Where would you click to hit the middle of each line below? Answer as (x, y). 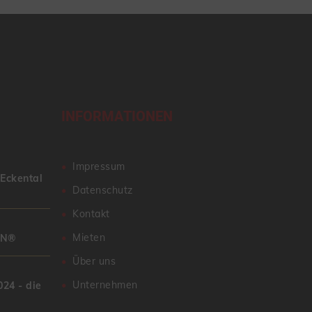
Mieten (89, 237)
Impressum (99, 166)
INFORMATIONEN (117, 117)
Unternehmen (105, 285)
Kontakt (91, 214)
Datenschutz (103, 190)
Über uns (94, 261)
